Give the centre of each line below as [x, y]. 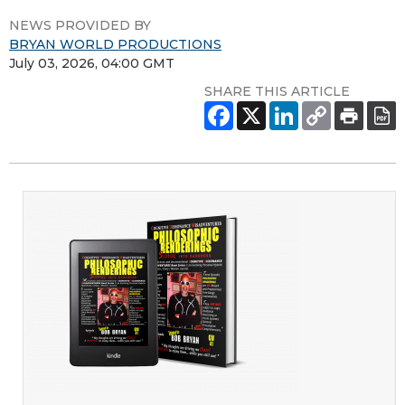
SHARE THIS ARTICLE [277, 91]
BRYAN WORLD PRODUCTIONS [115, 44]
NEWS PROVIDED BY [80, 25]
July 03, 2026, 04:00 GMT [92, 63]
